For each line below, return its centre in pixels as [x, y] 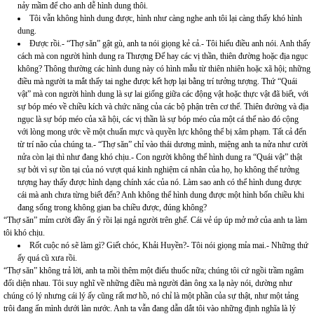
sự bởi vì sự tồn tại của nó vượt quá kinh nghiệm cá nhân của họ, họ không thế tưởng [158, 170]
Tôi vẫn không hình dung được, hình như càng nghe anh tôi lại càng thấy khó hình [166, 19]
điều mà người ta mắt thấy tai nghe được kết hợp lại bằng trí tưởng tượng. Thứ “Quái [157, 82]
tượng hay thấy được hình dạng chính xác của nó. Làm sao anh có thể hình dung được [159, 183]
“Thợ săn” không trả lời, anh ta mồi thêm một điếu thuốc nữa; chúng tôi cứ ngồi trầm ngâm [153, 271]
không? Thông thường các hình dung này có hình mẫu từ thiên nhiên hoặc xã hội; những [164, 69]
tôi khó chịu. [24, 233]
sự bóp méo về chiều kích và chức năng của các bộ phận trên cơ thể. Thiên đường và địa [163, 107]
